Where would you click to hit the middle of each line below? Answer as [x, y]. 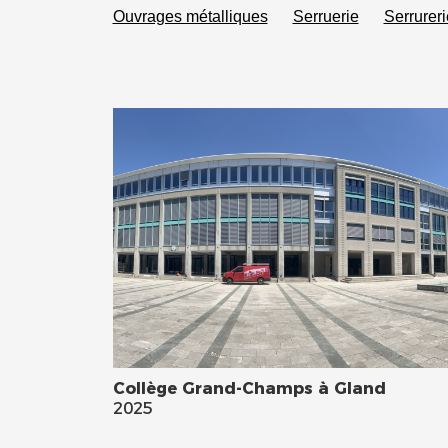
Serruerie [325, 15]
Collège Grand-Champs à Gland [249, 387]
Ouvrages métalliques [190, 15]
